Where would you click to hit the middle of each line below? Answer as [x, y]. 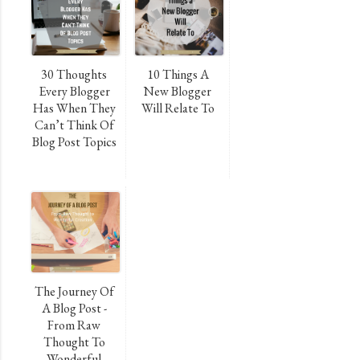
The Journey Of [74, 292]
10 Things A [178, 75]
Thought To [74, 342]
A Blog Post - [74, 309]
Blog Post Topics [74, 142]
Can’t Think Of [74, 125]
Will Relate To [178, 108]
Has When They [74, 108]
